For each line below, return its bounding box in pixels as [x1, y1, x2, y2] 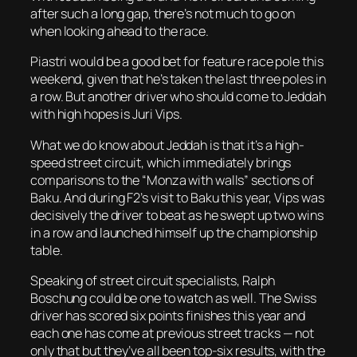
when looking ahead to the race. [30, 22, 209, 41]
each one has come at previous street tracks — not [30, 324, 315, 342]
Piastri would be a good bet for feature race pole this [30, 53, 324, 71]
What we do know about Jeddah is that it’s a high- [30, 135, 305, 154]
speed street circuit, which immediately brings [30, 153, 292, 171]
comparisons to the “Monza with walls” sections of [30, 171, 315, 189]
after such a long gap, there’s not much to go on [30, 5, 296, 23]
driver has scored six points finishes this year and [30, 306, 305, 324]
